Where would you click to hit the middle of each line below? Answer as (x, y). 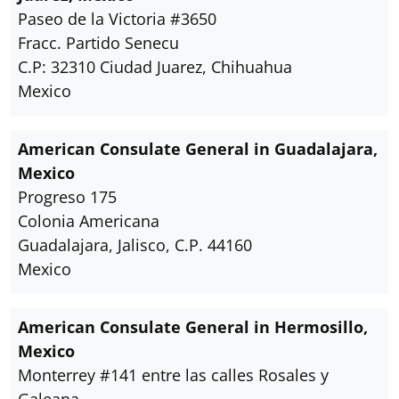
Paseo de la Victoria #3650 (117, 19)
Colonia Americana (89, 221)
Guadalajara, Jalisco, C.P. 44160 (135, 245)
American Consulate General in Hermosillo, (193, 327)
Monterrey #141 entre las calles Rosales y (173, 375)
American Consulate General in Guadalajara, (198, 149)
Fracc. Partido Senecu (98, 43)
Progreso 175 (67, 197)
